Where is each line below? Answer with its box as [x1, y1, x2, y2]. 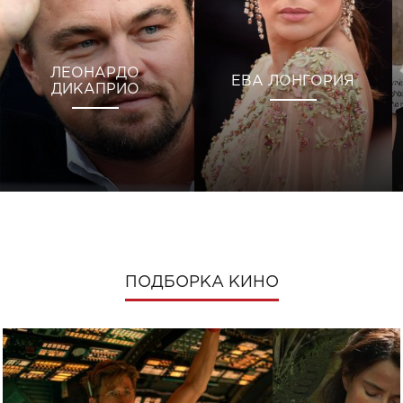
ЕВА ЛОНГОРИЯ [231, 75, 355, 89]
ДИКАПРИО [50, 83, 139, 97]
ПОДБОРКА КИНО [124, 274, 279, 290]
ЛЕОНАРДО [50, 67, 140, 81]
